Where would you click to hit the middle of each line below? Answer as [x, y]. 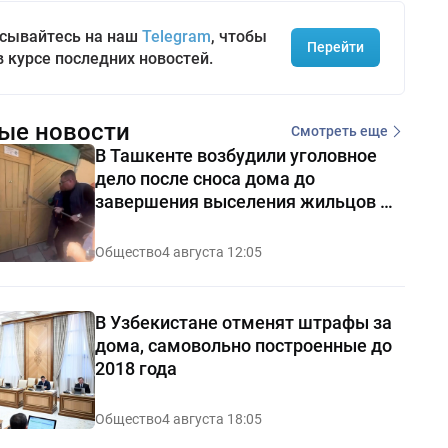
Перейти [335, 47]
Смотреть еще [339, 131]
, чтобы [238, 36]
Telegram [176, 36]
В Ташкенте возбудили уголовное [235, 155]
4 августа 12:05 [211, 251]
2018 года [135, 368]
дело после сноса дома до [204, 178]
